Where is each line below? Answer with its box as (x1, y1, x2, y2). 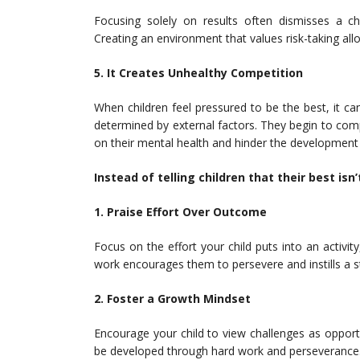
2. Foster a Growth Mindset (94, 291, 251, 306)
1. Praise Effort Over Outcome (94, 204, 267, 219)
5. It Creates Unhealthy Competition (94, 65, 303, 80)
